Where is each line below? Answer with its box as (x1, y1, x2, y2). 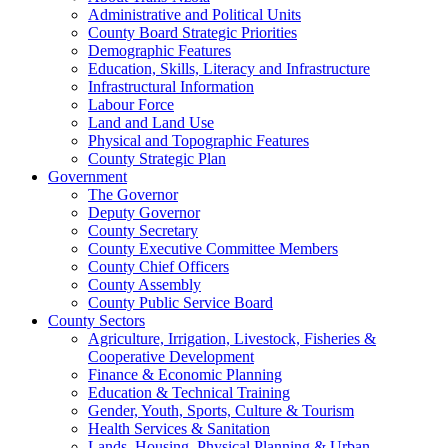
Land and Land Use (88, 113, 214, 131)
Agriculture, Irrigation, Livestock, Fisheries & (88, 329, 376, 347)
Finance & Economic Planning (88, 365, 282, 383)
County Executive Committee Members (88, 239, 338, 257)
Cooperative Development (88, 347, 254, 365)
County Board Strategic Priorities (88, 23, 297, 41)
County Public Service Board (88, 293, 273, 311)
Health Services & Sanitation (88, 419, 270, 437)
